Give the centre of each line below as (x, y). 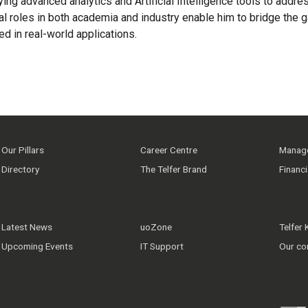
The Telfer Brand (173, 169)
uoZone (156, 227)
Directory (20, 169)
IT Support (162, 246)
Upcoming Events (37, 246)
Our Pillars (23, 150)
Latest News (27, 227)
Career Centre (168, 150)
